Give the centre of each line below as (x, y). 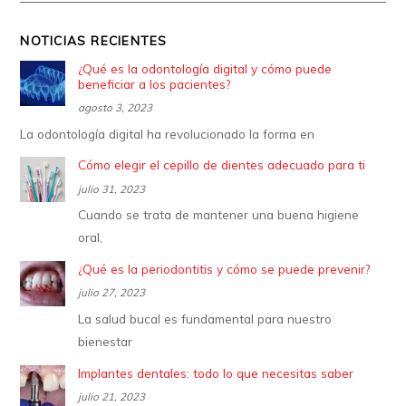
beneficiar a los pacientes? (155, 83)
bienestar (106, 341)
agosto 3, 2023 (116, 108)
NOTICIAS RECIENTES (94, 40)
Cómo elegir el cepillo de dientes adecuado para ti (222, 165)
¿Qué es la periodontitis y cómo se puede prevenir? (224, 268)
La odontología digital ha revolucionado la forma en (168, 133)
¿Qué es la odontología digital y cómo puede (205, 68)
